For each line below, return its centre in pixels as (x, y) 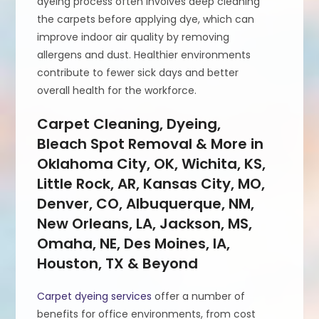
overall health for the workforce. (117, 90)
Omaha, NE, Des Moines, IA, (134, 243)
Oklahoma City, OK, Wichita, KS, (152, 163)
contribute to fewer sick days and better (138, 72)
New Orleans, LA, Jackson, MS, (145, 223)
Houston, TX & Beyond (118, 263)
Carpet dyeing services (95, 296)
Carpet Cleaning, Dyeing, (129, 124)
